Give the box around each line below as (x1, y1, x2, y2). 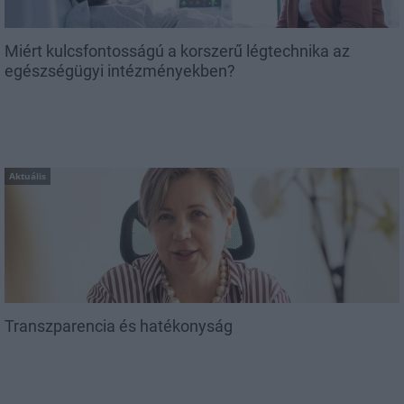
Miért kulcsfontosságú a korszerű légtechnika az (5, 41, 350, 60)
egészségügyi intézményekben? (5, 60, 235, 80)
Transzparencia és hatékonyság (5, 316, 233, 335)
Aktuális (9, 170, 46, 183)
